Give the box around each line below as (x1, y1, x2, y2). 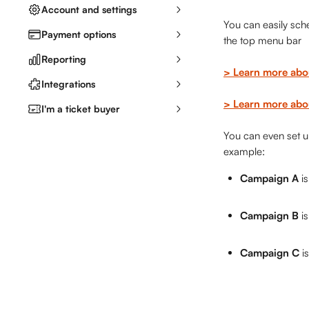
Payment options (41, 28, 116, 40)
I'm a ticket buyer (41, 103, 120, 114)
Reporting (41, 53, 86, 65)
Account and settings (41, 3, 137, 15)
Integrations (41, 78, 95, 90)
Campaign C (240, 246, 299, 259)
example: (223, 145, 265, 158)
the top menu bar (223, 34, 301, 47)
